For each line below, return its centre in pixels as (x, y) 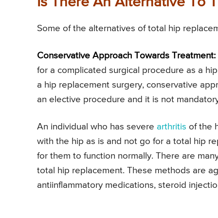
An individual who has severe (97, 127)
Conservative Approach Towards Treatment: (126, 55)
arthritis (172, 127)
